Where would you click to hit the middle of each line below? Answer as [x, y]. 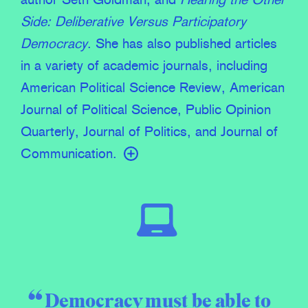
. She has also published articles [182, 44]
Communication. [69, 154]
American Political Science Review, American [153, 88]
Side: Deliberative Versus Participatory [133, 22]
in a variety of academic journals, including [144, 66]
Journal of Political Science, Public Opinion [146, 110]
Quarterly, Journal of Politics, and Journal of [149, 132]
